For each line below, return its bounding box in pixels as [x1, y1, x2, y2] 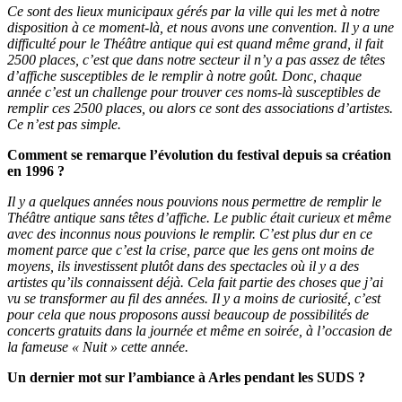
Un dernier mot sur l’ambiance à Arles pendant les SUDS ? [7, 370, 365, 386]
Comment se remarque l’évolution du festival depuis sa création [7, 147, 391, 163]
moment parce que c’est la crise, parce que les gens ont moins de [7, 242, 374, 258]
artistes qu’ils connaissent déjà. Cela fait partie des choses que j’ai [7, 275, 383, 291]
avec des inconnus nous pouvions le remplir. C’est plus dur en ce [7, 226, 372, 242]
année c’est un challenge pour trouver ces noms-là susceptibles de [7, 84, 380, 100]
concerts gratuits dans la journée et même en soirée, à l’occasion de [7, 323, 392, 339]
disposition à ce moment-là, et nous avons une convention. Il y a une [7, 20, 394, 36]
